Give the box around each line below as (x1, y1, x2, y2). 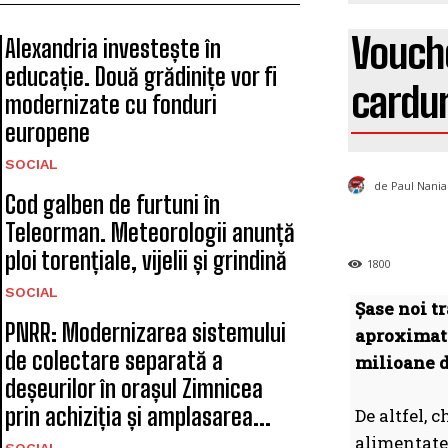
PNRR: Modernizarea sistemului (5, 318, 286, 347)
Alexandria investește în (5, 34, 221, 63)
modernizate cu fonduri (5, 90, 217, 119)
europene (5, 118, 90, 147)
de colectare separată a (5, 346, 223, 375)
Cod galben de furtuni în (5, 190, 220, 219)
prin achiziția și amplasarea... (5, 402, 271, 431)
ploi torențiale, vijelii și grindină (5, 246, 287, 275)
